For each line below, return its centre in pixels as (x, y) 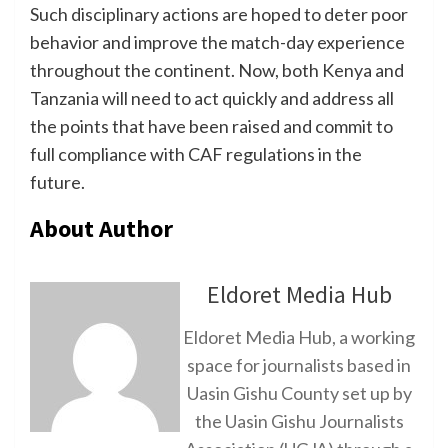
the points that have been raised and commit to (211, 125)
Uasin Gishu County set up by (299, 392)
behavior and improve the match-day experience (217, 41)
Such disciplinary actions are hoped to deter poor (219, 13)
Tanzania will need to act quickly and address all (212, 97)
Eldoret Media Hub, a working (299, 336)
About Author (101, 228)
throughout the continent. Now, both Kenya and (217, 69)
